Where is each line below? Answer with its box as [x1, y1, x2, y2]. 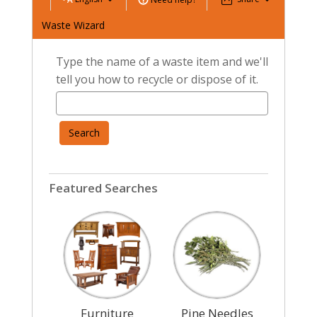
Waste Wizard [41, 18, 105, 33]
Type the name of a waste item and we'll [55, 54, 268, 70]
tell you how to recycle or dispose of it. [55, 71, 258, 88]
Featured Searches [48, 180, 158, 197]
